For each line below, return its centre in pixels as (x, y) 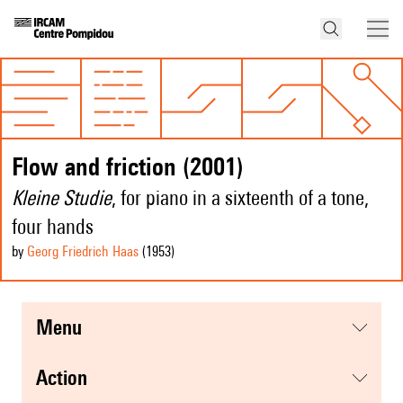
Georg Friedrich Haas (83, 252)
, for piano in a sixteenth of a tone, (240, 198)
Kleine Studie (62, 198)
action (67, 378)
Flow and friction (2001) (128, 166)
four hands (53, 227)
